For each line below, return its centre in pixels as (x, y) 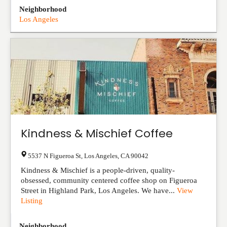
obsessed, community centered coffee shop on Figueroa (109, 180)
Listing (32, 201)
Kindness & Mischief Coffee (97, 134)
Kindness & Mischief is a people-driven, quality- (98, 170)
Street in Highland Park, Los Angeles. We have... (99, 191)
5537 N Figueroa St (54, 156)
